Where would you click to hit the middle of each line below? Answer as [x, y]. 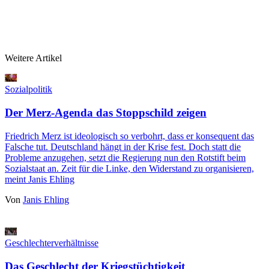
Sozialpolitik [29, 89]
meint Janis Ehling [40, 179]
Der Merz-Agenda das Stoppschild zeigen [106, 113]
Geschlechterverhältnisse [52, 243]
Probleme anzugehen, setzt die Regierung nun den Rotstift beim [125, 157]
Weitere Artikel [33, 58]
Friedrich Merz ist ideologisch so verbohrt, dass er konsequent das [129, 136]
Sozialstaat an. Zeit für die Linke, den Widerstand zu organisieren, [129, 168]
